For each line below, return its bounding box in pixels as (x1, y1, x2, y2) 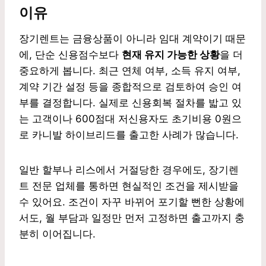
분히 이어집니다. (19, 227, 96, 240)
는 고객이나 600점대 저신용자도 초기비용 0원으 (19, 112, 242, 125)
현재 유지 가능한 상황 (122, 48, 220, 61)
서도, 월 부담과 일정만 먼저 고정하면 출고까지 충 (19, 211, 245, 224)
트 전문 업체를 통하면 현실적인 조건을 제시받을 (19, 179, 239, 192)
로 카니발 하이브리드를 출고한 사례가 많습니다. (19, 128, 239, 141)
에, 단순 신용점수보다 (19, 48, 122, 61)
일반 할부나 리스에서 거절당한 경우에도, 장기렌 (19, 163, 239, 176)
